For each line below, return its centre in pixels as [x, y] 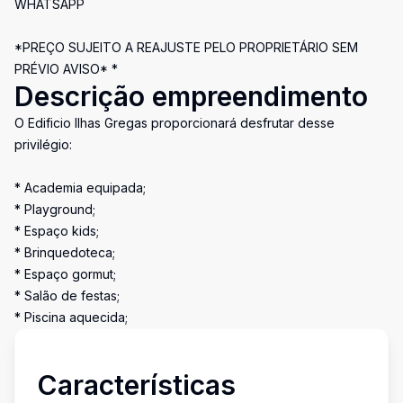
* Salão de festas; [67, 296]
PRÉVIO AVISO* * [66, 69]
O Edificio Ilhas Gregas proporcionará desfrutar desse [175, 123]
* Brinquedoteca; [65, 252]
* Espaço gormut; [65, 274]
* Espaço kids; [57, 231]
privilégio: [43, 144]
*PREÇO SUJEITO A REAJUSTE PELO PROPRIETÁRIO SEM [186, 47]
